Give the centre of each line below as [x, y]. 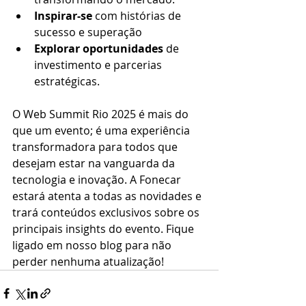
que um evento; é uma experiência [102, 131]
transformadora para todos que [96, 147]
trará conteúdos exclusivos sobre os [107, 213]
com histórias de [138, 16]
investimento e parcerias [99, 65]
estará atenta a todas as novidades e [108, 196]
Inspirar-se [63, 16]
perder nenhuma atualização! [88, 262]
